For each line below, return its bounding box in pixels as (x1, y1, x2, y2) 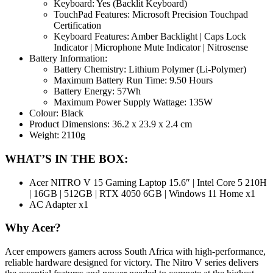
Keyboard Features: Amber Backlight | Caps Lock (54, 31, 246, 42)
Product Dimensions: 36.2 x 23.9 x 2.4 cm (29, 119, 192, 130)
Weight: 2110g (29, 130, 85, 141)
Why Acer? (5, 221, 61, 235)
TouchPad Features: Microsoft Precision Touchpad (54, 9, 248, 20)
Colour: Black (29, 108, 83, 119)
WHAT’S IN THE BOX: (5, 152, 128, 165)
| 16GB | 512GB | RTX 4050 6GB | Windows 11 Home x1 (29, 188, 255, 199)
